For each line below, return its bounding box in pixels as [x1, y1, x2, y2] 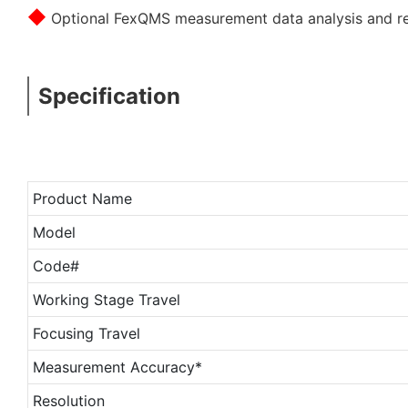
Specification [38, 82, 180, 109]
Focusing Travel [32, 323, 140, 342]
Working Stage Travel [32, 290, 180, 309]
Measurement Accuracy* [32, 357, 202, 376]
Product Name [32, 189, 132, 208]
